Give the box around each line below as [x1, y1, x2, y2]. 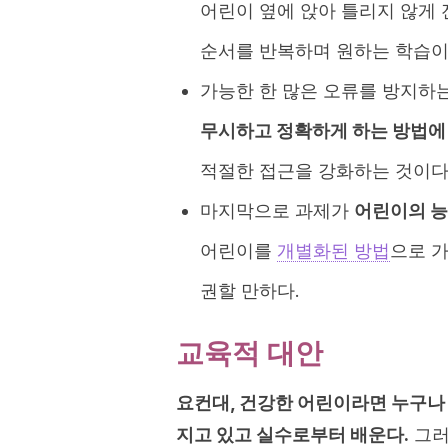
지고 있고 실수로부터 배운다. [176, 424, 409, 445]
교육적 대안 [176, 336, 323, 370]
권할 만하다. [200, 280, 300, 301]
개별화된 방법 [277, 240, 390, 261]
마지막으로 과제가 [200, 200, 354, 221]
